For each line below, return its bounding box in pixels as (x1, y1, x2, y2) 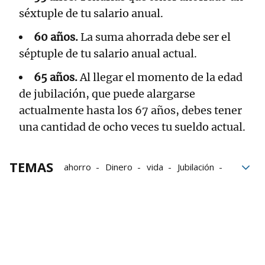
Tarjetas (64, 194, 99, 206)
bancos (163, 177, 192, 190)
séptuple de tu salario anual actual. (19, 47, 197, 61)
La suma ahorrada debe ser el (78, 30, 231, 44)
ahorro (64, 161, 91, 173)
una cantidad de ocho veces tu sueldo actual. (19, 120, 245, 134)
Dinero (105, 161, 132, 173)
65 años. (34, 70, 77, 85)
